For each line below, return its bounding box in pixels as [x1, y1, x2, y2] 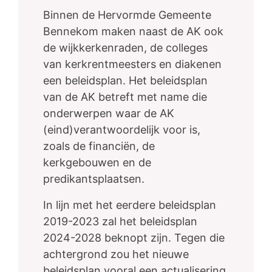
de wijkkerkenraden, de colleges [43, 41, 208, 55]
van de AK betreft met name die [43, 90, 207, 104]
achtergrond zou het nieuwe [43, 248, 189, 261]
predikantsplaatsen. [43, 172, 144, 186]
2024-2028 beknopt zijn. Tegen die [43, 231, 225, 245]
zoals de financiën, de [43, 140, 155, 153]
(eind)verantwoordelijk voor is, [43, 123, 200, 137]
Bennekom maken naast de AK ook [43, 25, 223, 38]
